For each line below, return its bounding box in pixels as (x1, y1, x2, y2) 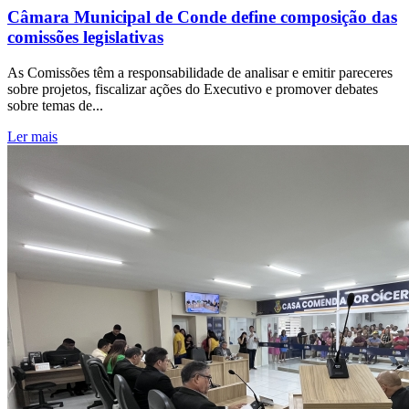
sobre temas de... (7, 97, 103, 113)
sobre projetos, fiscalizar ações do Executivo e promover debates (7, 80, 378, 97)
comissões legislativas (7, 27, 163, 47)
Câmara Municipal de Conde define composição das (7, 7, 397, 27)
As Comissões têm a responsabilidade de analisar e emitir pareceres (7, 64, 393, 80)
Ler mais (7, 128, 58, 144)
